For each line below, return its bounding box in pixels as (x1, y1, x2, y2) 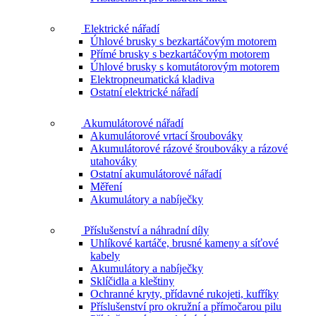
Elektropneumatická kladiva (90, 73, 214, 85)
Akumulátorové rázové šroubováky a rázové (90, 142, 288, 154)
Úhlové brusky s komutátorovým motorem (90, 60, 279, 73)
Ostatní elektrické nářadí (90, 85, 198, 98)
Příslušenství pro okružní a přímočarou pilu (90, 300, 281, 312)
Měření (90, 180, 122, 193)
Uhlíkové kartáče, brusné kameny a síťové (90, 236, 279, 249)
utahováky (90, 154, 137, 167)
